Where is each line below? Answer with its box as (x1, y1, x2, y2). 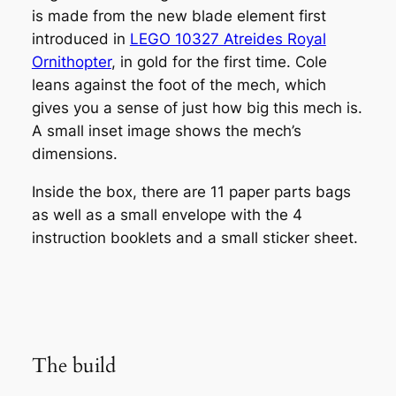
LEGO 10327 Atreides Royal (129, 30, 326, 49)
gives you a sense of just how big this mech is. (31, 99, 362, 118)
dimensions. (31, 145, 118, 164)
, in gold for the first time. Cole (110, 53, 327, 72)
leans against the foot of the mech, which (31, 76, 326, 95)
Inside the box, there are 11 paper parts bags (31, 182, 351, 201)
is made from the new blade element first (31, 7, 326, 26)
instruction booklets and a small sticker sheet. (31, 228, 358, 247)
